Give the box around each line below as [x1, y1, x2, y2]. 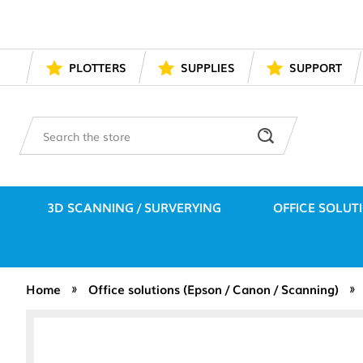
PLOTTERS [69, 59, 126, 76]
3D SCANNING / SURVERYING [47, 197, 221, 216]
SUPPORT [289, 59, 342, 76]
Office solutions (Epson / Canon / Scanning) [88, 279, 339, 297]
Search [43, 117, 79, 135]
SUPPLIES [181, 59, 235, 76]
